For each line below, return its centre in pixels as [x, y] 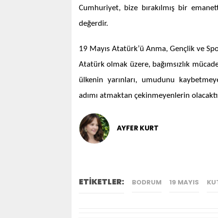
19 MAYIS [184, 182]
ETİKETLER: [101, 182]
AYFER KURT [138, 128]
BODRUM [147, 182]
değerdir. [93, 23]
